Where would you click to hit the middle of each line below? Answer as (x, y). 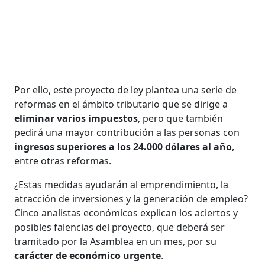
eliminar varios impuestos (76, 118)
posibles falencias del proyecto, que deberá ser (120, 227)
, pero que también (181, 118)
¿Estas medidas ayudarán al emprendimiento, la (122, 184)
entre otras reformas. (63, 161)
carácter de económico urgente (88, 255)
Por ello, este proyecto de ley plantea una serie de (126, 90)
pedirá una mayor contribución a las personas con (127, 132)
